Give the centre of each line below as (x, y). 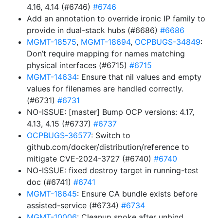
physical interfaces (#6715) (78, 65)
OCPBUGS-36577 (59, 135)
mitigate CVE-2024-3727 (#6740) (90, 159)
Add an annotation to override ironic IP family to (116, 18)
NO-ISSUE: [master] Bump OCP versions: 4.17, (110, 112)
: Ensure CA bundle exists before (137, 194)
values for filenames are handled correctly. (105, 89)
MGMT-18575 (52, 42)
